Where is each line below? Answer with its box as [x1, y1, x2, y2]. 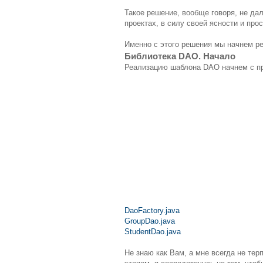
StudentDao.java [124, 227, 181, 237]
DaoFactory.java [124, 206, 180, 215]
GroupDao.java [124, 217, 175, 226]
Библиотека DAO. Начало [124, 51, 235, 62]
